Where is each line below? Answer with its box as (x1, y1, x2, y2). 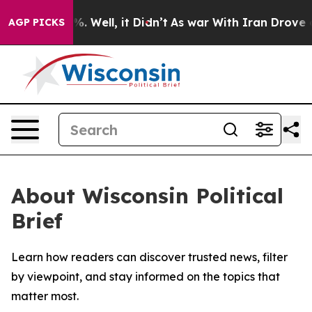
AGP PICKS (8, 16, 65, 29)
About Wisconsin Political (11, 182, 283, 209)
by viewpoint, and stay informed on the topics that (11, 270, 280, 283)
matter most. (11, 289, 79, 303)
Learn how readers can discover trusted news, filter (11, 250, 288, 264)
